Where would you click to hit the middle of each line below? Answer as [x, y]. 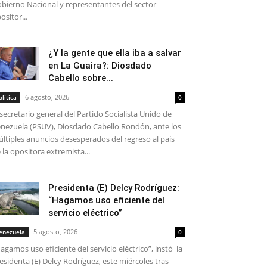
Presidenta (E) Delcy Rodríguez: [114, 188]
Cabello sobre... [81, 78]
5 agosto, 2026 [55, 232]
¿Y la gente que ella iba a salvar [115, 53]
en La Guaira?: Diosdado [100, 66]
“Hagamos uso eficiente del [106, 200]
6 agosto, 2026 [47, 97]
